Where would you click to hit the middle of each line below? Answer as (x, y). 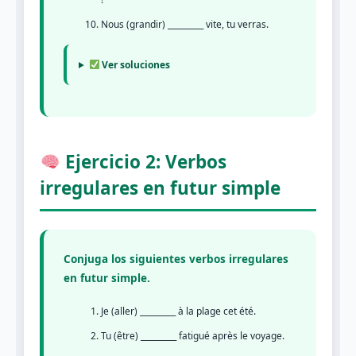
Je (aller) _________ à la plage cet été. (178, 311)
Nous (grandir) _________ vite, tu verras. (185, 24)
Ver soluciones (135, 65)
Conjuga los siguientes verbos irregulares (176, 259)
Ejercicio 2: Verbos (143, 162)
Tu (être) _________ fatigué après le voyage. (193, 335)
